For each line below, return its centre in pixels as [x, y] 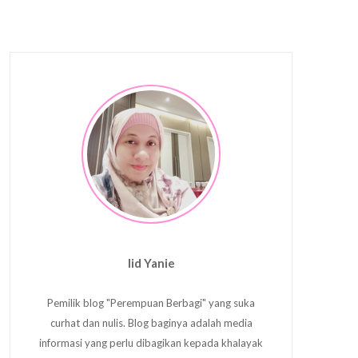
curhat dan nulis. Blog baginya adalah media [151, 323]
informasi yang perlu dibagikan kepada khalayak [151, 343]
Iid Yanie [151, 263]
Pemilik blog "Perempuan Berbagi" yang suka [151, 303]
